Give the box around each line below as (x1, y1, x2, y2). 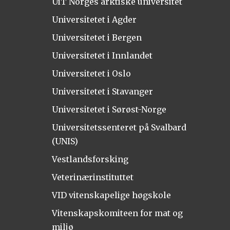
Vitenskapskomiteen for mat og (51, 207, 183, 218)
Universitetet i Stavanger (51, 86, 153, 97)
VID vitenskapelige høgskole (51, 189, 171, 200)
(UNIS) (51, 136, 78, 146)
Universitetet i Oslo (51, 68, 131, 79)
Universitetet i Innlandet (51, 50, 152, 61)
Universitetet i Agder (51, 14, 137, 25)
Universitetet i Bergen (51, 32, 142, 43)
